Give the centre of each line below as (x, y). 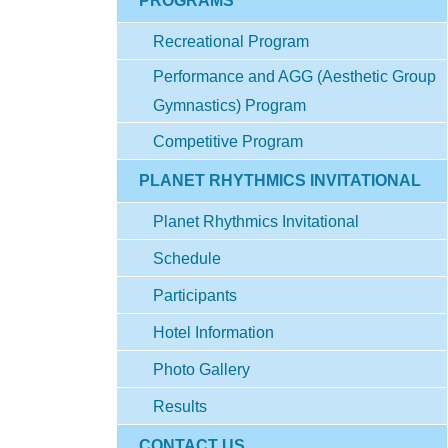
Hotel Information (213, 332)
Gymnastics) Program (229, 105)
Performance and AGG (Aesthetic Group (294, 76)
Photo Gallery (201, 369)
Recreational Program (231, 41)
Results (180, 406)
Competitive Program (228, 141)
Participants (195, 295)
